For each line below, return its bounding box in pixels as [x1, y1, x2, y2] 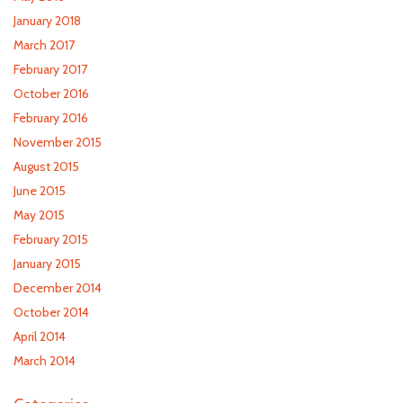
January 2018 [13, 13, 81, 29]
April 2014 [13, 328, 66, 345]
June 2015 [13, 183, 66, 199]
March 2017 [13, 37, 75, 53]
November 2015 [13, 134, 102, 150]
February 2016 [13, 110, 88, 126]
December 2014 [13, 280, 102, 296]
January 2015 [13, 255, 81, 272]
